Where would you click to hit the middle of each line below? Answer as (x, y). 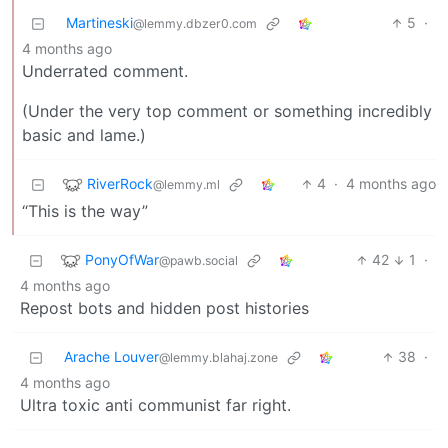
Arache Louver (111, 357)
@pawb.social (198, 260)
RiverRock (120, 183)
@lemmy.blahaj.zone (218, 358)
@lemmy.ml (186, 184)
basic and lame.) (84, 135)
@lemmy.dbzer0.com (195, 24)
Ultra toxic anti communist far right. (155, 405)
